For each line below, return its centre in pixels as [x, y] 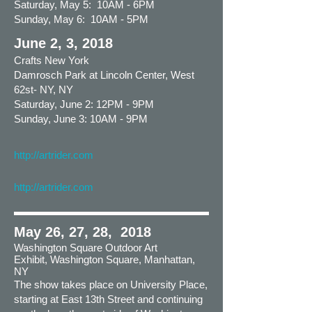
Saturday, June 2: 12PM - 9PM [84, 104]
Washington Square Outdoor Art [86, 248]
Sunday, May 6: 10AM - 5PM [81, 19]
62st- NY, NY [45, 89]
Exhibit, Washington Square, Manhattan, [104, 259]
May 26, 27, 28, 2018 [83, 232]
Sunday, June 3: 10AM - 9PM [81, 119]
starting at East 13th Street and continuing [108, 299]
